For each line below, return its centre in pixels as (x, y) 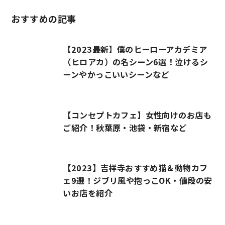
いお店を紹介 (88, 193)
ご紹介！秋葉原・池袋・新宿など (125, 127)
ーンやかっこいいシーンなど (116, 75)
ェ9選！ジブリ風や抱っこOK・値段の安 (138, 181)
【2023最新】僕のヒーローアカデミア (135, 49)
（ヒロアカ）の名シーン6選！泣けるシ (135, 62)
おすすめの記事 (44, 18)
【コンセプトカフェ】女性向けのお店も (137, 115)
